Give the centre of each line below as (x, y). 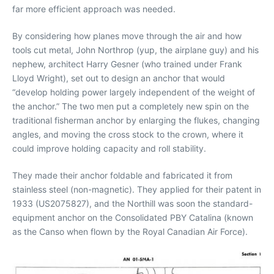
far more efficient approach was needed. (94, 9)
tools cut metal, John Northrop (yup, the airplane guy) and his (135, 50)
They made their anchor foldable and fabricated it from (122, 175)
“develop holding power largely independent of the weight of (134, 92)
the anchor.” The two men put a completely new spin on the (131, 106)
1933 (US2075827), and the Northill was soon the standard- (132, 203)
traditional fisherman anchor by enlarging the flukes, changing (136, 120)
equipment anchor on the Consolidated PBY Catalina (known (133, 217)
